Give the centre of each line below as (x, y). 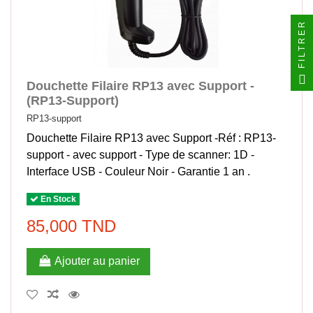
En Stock (58, 199)
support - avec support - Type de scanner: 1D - (141, 155)
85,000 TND (72, 226)
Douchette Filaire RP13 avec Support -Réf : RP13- (152, 138)
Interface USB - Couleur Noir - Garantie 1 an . (139, 172)
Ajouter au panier (97, 261)
